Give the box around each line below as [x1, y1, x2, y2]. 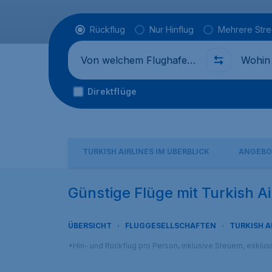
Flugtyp [75, 23, 110, 35]
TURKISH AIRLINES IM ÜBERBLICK [83, 147, 209, 156]
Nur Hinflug [149, 24, 194, 35]
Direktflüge [87, 86, 137, 97]
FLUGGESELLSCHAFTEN [125, 221, 216, 230]
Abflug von [73, 54, 124, 66]
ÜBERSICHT [68, 221, 112, 230]
